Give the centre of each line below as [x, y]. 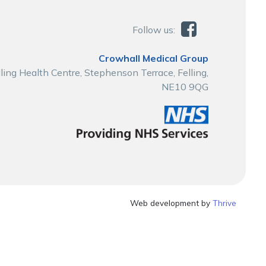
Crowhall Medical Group [153, 58]
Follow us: [153, 30]
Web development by [172, 203]
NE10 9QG [185, 87]
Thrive [225, 203]
